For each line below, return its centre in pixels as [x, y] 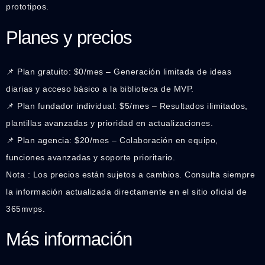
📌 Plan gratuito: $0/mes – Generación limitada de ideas [119, 71]
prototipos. [28, 7]
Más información [69, 240]
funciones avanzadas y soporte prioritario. [91, 157]
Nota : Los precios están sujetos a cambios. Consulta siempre [130, 174]
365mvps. [25, 209]
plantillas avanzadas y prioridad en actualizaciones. [109, 123]
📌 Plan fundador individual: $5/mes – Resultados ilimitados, [127, 106]
